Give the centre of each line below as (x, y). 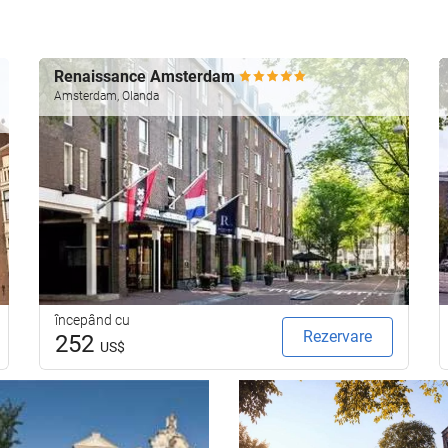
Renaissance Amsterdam (146, 76)
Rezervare (337, 336)
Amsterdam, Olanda (106, 95)
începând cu (92, 319)
